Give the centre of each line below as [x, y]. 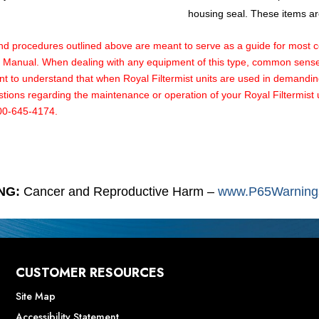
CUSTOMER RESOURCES [90, 273]
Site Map [35, 297]
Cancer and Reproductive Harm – [120, 192]
